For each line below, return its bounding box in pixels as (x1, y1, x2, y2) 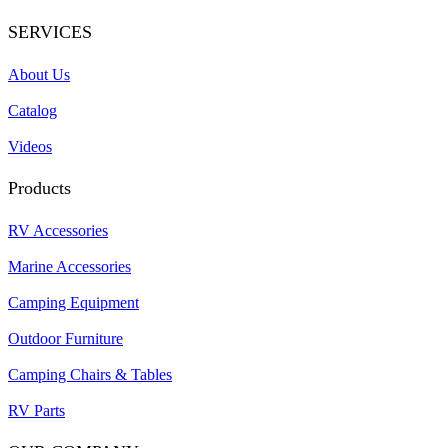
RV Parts (8, 401, 65, 419)
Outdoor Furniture (8, 329, 123, 347)
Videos (8, 137, 52, 155)
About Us (8, 65, 70, 83)
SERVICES (8, 21, 92, 42)
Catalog (8, 101, 57, 119)
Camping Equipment (8, 293, 139, 311)
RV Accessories (8, 221, 108, 239)
